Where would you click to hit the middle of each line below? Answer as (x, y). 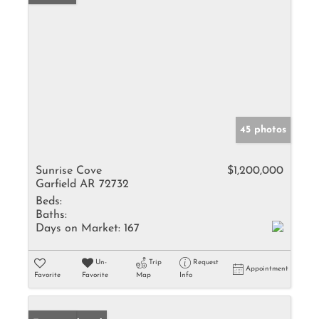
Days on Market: (78, 229)
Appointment (267, 269)
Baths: (51, 215)
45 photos (263, 130)
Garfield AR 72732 (82, 184)
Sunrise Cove (69, 171)
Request (205, 262)
